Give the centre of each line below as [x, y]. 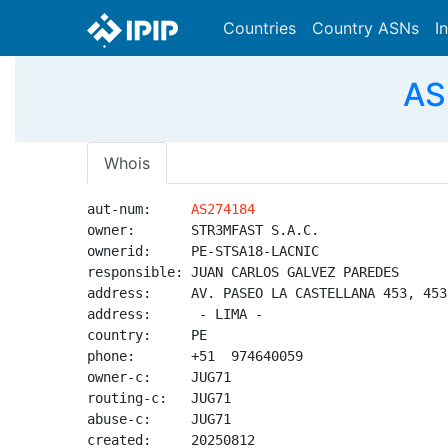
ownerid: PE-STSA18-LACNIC [203, 251]
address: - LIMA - [179, 314]
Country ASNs [365, 28]
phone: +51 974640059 [195, 356]
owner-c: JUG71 [159, 377]
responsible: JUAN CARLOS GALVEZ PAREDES [243, 272]
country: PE [147, 335]
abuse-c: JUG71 [159, 419]
